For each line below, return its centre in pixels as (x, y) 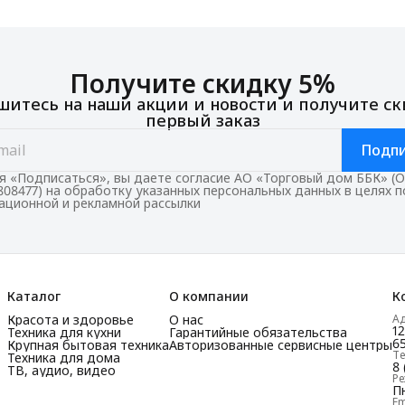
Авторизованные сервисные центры (281, 345)
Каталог (34, 296)
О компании (209, 296)
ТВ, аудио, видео (61, 370)
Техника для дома (64, 358)
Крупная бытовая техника (88, 345)
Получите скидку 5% (202, 83)
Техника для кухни (64, 332)
